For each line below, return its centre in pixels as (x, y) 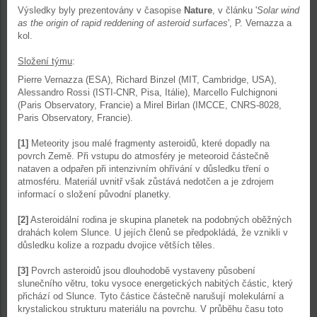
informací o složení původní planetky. (94, 194)
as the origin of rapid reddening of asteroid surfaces (123, 23)
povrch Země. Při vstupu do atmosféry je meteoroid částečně (143, 156)
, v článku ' (235, 10)
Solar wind (278, 10)
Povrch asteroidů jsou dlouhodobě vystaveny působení (142, 271)
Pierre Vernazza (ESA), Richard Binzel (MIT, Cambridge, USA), (147, 80)
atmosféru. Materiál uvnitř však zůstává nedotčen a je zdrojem (146, 181)
